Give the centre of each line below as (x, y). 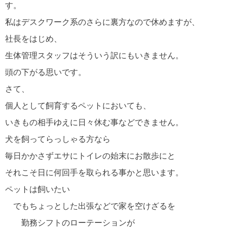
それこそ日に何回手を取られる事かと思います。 (94, 173)
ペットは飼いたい (37, 190)
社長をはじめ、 (33, 39)
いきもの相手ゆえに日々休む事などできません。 (94, 123)
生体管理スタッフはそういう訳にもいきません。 (94, 56)
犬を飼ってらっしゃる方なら (58, 139)
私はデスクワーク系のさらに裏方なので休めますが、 (102, 22)
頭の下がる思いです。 (46, 72)
